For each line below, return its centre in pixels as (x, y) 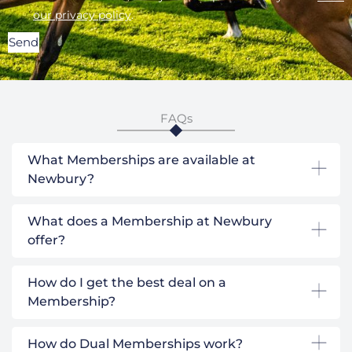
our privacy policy (82, 15)
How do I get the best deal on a (127, 282)
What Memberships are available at (141, 159)
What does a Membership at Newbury (150, 221)
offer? (46, 240)
